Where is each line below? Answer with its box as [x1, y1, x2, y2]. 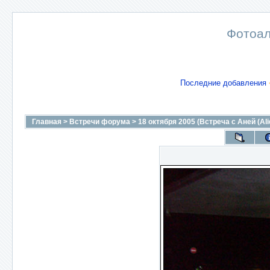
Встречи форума [69, 118, 130, 126]
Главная [32, 118, 61, 126]
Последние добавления [180, 78, 266, 87]
